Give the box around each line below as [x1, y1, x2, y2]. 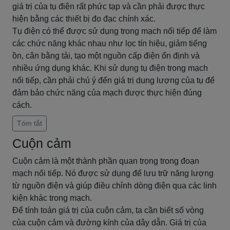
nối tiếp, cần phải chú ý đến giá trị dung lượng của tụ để [12, 76, 215, 85]
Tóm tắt [17, 119, 42, 127]
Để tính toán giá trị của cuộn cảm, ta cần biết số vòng [12, 206, 204, 215]
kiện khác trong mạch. [12, 194, 92, 202]
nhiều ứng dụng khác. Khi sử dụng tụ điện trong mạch [12, 64, 208, 72]
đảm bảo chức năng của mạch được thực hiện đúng [12, 88, 202, 97]
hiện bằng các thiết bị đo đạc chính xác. [12, 14, 156, 23]
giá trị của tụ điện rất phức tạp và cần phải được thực [12, 2, 205, 11]
